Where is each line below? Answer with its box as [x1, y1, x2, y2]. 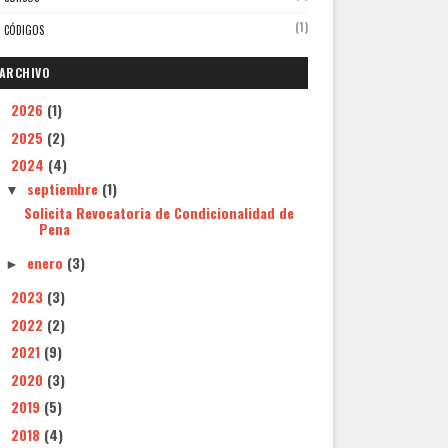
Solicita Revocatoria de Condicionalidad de [23, 202, 294, 224]
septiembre [27, 178, 103, 200]
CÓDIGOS [3, 21, 44, 38]
